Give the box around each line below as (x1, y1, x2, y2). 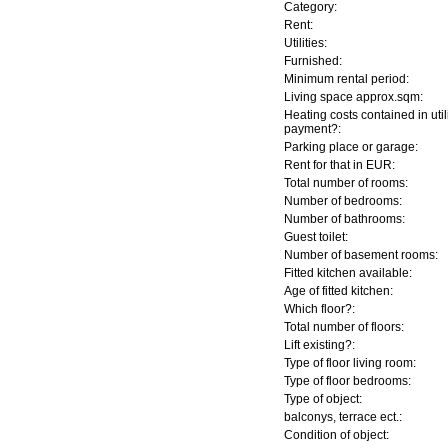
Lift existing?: (284, 338, 355, 352)
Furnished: (284, 54, 342, 68)
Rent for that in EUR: (284, 158, 395, 172)
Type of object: (284, 392, 362, 406)
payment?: (284, 122, 341, 136)
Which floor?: (284, 302, 355, 316)
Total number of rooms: (284, 176, 408, 190)
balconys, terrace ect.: (284, 410, 402, 424)
